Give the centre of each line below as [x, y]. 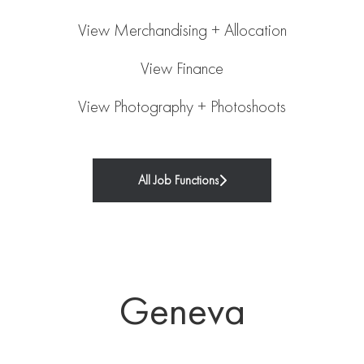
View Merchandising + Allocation [182, 30]
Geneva [182, 311]
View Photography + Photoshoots [182, 106]
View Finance [182, 68]
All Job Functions [178, 180]
